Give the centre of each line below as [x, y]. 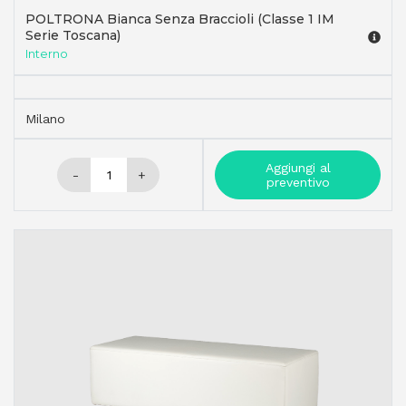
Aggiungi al [298, 167]
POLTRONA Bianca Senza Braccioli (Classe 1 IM [180, 19]
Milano [45, 118]
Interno [47, 53]
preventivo [298, 182]
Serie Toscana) [73, 35]
